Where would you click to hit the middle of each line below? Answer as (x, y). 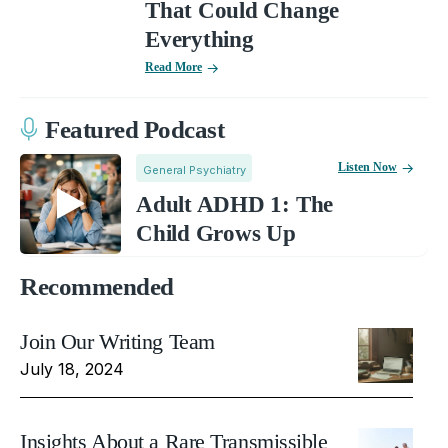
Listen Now (367, 166)
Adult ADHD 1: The (235, 204)
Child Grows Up (216, 233)
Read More (173, 66)
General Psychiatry (194, 169)
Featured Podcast (134, 130)
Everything (199, 39)
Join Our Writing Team (117, 341)
